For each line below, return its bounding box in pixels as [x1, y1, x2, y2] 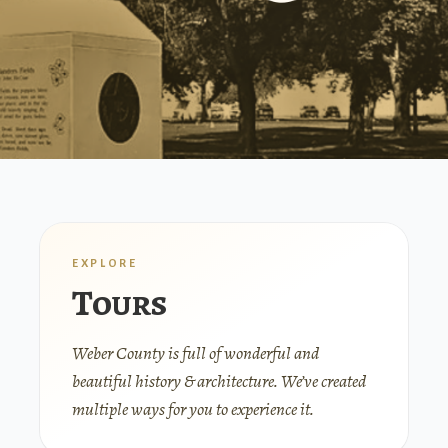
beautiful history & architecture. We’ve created [72, 369, 366, 393]
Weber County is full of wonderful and [72, 341, 319, 365]
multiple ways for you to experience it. [72, 397, 314, 421]
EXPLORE [72, 257, 138, 269]
